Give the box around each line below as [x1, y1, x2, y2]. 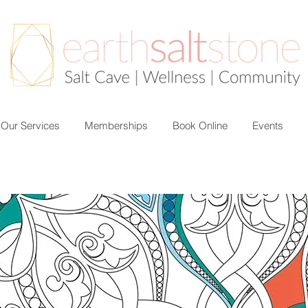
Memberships [84, 119, 148, 132]
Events [252, 119, 283, 132]
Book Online [172, 119, 228, 132]
